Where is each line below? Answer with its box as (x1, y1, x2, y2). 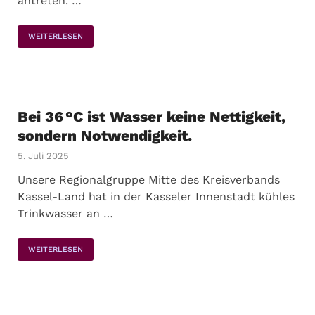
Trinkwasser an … (18, 207, 113, 220)
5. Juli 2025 (18, 150, 69, 161)
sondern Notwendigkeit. (18, 127, 192, 144)
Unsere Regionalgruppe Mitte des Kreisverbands (18, 173, 280, 186)
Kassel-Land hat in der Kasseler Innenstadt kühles (18, 190, 295, 203)
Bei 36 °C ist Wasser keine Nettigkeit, (18, 108, 285, 125)
